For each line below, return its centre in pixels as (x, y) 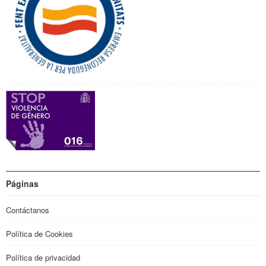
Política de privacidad (43, 257)
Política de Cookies (39, 233)
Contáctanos (28, 210)
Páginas (22, 183)
